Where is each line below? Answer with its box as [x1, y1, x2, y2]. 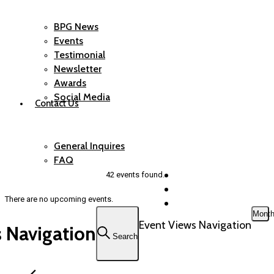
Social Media [54, 91, 110, 103]
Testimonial [54, 49, 105, 61]
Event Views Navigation [139, 218, 251, 232]
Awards [54, 77, 86, 89]
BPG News [54, 21, 98, 32]
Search [113, 232, 138, 242]
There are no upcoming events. [5, 194, 113, 204]
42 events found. [106, 170, 165, 179]
